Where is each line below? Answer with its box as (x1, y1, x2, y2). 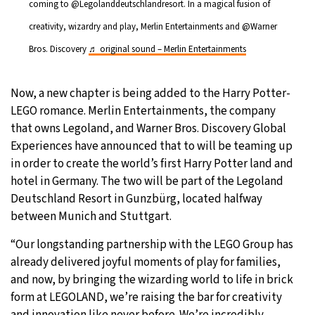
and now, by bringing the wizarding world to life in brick (11, 271, 293, 288)
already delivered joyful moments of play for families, (11, 253, 281, 271)
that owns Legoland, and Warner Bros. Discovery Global (11, 120, 286, 137)
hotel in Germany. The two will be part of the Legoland (11, 172, 283, 190)
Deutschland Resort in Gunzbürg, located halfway (11, 190, 262, 207)
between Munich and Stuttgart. (11, 207, 172, 225)
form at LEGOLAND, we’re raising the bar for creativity (11, 288, 282, 306)
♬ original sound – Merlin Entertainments (89, 42, 246, 56)
